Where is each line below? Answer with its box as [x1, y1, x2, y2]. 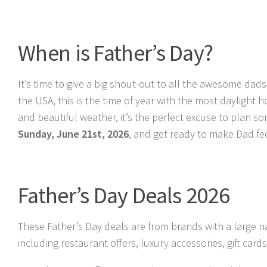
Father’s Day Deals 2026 [18, 181, 229, 209]
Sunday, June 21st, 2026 [18, 127, 129, 141]
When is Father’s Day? [18, 38, 213, 67]
